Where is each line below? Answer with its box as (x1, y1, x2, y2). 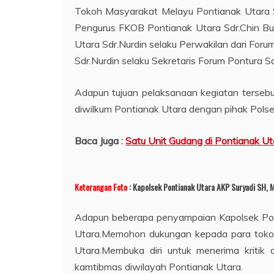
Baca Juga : (75, 134, 125, 147)
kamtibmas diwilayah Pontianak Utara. (75, 260, 243, 273)
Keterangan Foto (75, 180, 127, 193)
